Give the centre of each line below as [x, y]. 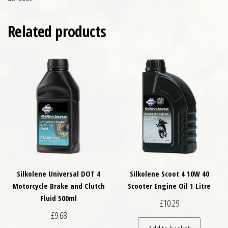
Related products [57, 32]
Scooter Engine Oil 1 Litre [169, 186]
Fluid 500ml [59, 198]
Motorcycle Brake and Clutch [59, 186]
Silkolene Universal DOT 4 [59, 174]
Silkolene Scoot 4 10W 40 [169, 174]
